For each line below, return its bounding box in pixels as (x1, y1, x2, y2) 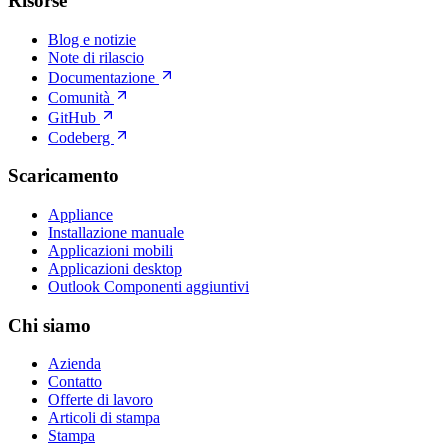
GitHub (48, 108, 100, 126)
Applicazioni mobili (48, 242, 173, 259)
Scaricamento (8, 165, 119, 187)
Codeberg (48, 128, 114, 146)
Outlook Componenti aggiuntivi (48, 278, 249, 295)
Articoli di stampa (48, 409, 160, 427)
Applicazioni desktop (48, 260, 182, 277)
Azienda (48, 355, 101, 373)
